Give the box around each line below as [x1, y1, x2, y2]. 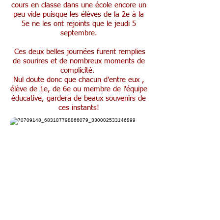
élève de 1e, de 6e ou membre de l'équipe [10, 85, 147, 93]
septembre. [60, 29, 97, 37]
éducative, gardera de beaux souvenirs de [11, 95, 146, 102]
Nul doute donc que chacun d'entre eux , [13, 76, 144, 83]
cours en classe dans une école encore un [11, 1, 146, 9]
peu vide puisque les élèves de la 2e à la [13, 11, 144, 18]
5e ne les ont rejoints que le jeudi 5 [21, 20, 136, 27]
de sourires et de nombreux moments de [12, 57, 145, 65]
